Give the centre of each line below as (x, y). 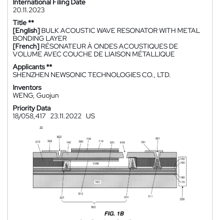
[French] (26, 46)
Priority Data (32, 108)
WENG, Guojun (36, 95)
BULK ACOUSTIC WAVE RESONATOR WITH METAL (121, 30)
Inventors (27, 87)
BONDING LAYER (40, 38)
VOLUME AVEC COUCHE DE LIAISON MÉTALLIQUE (94, 54)
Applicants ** (32, 67)
